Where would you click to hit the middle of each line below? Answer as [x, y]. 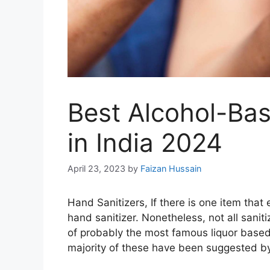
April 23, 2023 [96, 169]
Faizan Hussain [171, 169]
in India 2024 [145, 143]
